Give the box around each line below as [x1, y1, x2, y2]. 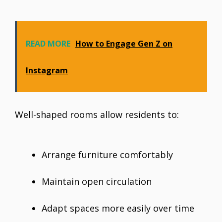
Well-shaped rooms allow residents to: [15, 109, 179, 121]
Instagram [26, 65, 68, 76]
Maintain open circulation [42, 175, 152, 188]
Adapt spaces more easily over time [42, 202, 194, 215]
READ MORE [26, 38, 70, 50]
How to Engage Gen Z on [75, 38, 172, 50]
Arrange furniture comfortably [42, 149, 173, 161]
